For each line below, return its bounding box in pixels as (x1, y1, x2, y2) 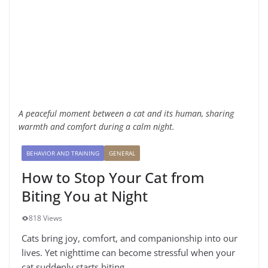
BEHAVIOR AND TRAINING (26, 149, 99, 157)
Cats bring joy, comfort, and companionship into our (22, 232, 237, 244)
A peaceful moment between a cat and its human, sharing (19, 108, 234, 119)
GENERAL (109, 149, 135, 157)
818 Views (29, 213, 62, 223)
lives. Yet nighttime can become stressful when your (22, 246, 235, 258)
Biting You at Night (22, 186, 148, 206)
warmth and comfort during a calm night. (19, 121, 175, 132)
